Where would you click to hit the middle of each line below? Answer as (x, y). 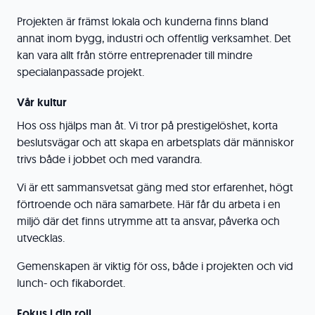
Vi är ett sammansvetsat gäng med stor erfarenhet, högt (155, 187)
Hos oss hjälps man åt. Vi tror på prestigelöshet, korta (147, 125)
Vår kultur (42, 102)
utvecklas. (41, 238)
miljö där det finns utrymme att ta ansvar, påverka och (148, 221)
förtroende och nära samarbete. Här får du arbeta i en (149, 204)
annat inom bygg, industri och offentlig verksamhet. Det (154, 38)
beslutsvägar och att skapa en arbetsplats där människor (155, 142)
